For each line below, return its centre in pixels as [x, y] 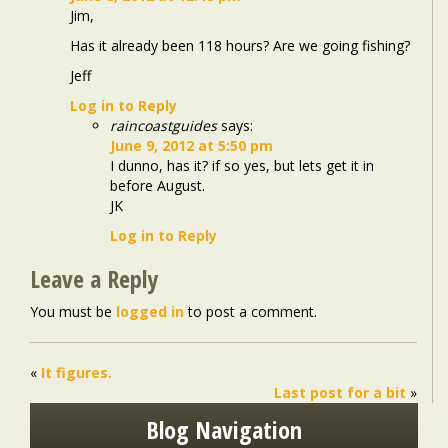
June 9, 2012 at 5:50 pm [191, 146]
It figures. [76, 373]
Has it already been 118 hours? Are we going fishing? [240, 46]
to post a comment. [250, 312]
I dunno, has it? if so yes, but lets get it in [242, 166]
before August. [157, 186]
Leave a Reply [94, 279]
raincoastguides [163, 126]
